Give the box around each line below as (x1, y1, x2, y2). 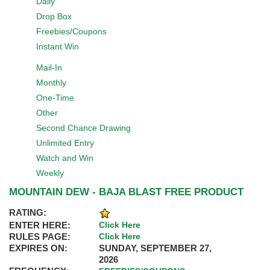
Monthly (36, 78, 66, 87)
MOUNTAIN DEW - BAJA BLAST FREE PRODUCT (9, 186, 243, 198)
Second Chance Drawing (36, 123, 131, 133)
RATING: (9, 207, 46, 218)
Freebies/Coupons (36, 27, 107, 36)
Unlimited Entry (36, 138, 94, 148)
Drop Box (36, 11, 72, 21)
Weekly (36, 168, 64, 178)
